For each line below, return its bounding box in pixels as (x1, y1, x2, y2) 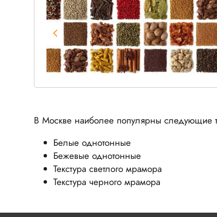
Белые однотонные (53, 136, 131, 149)
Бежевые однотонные (53, 149, 141, 162)
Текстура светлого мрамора (53, 162, 162, 175)
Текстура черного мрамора (53, 175, 160, 188)
